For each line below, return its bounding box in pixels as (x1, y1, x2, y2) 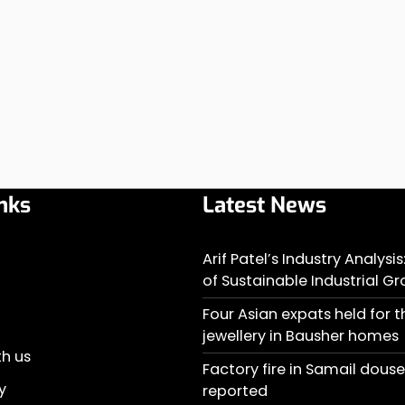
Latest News (202, 191, 326, 220)
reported (202, 381, 268, 401)
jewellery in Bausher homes (202, 325, 399, 346)
